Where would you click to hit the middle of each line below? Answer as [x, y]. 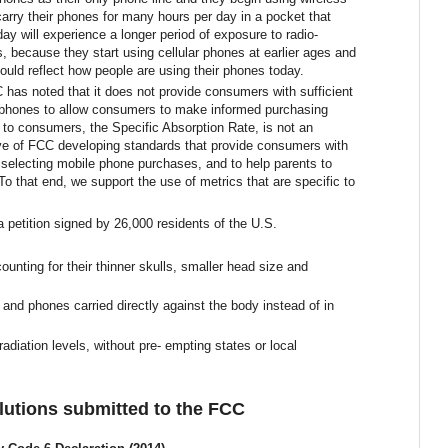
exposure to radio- [266, 34]
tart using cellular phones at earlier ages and [228, 52]
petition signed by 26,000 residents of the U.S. [142, 224]
